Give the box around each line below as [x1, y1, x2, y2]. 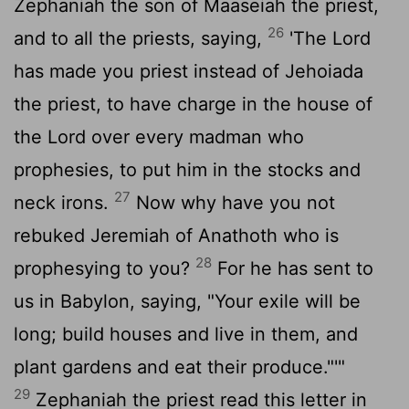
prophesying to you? [14, 257, 195, 279]
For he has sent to [212, 257, 373, 279]
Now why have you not [131, 191, 335, 214]
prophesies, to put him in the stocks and [14, 158, 361, 181]
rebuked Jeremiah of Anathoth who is [14, 224, 339, 246]
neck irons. [14, 191, 114, 214]
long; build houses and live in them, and [14, 322, 358, 345]
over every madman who [86, 125, 304, 148]
